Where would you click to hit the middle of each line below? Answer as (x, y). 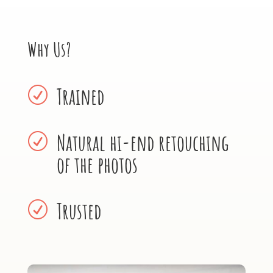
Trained (80, 96)
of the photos (97, 164)
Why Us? (49, 49)
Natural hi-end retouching (142, 142)
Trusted (79, 211)
